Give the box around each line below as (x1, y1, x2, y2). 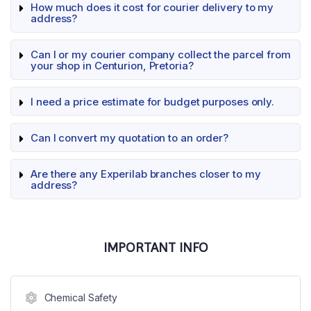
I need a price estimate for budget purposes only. (31, 95, 275, 108)
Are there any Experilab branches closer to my (31, 167, 261, 180)
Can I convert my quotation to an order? (31, 131, 229, 144)
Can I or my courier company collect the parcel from (31, 48, 291, 61)
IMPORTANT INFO (103, 239, 208, 255)
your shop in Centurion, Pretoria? (31, 59, 194, 72)
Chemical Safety (44, 292, 117, 303)
